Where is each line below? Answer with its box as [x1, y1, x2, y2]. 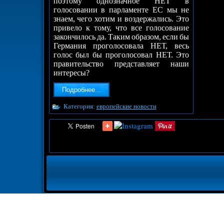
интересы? [53, 68, 89, 77]
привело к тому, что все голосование [53, 23, 189, 32]
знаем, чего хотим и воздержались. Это [53, 14, 189, 23]
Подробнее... [61, 86, 101, 94]
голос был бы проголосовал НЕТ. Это [53, 50, 189, 59]
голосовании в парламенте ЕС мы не [53, 5, 189, 14]
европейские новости [96, 102, 156, 110]
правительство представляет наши [53, 59, 189, 68]
